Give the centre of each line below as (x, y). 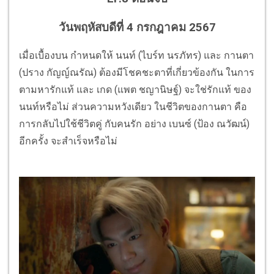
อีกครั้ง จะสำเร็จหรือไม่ (71, 141)
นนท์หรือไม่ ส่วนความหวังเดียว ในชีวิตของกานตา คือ (133, 107)
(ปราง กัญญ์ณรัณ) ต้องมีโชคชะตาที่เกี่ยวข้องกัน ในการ (137, 73)
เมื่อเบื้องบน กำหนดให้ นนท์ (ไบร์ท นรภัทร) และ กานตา (136, 56)
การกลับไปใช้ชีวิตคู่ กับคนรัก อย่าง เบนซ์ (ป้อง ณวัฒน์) (134, 124)
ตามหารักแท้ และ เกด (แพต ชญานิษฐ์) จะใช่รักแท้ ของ (135, 90)
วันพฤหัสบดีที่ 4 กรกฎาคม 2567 (137, 27)
